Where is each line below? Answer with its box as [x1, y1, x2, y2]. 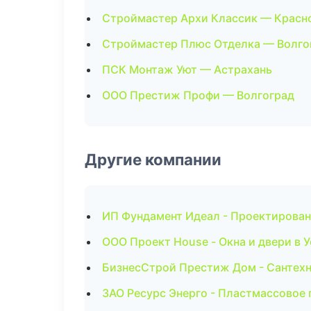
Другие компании [85, 150, 221, 169]
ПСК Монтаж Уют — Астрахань [102, 62, 272, 76]
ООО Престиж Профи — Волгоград [102, 88, 294, 102]
